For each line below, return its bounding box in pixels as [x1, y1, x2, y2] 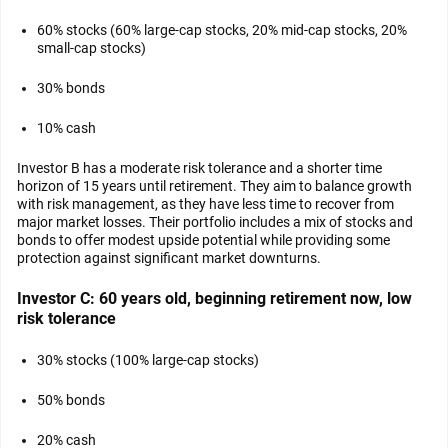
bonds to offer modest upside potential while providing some [17, 232, 390, 248]
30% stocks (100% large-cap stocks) [37, 352, 259, 368]
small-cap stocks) [37, 40, 146, 56]
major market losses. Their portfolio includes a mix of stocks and [17, 214, 413, 230]
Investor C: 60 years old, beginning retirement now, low [17, 289, 412, 308]
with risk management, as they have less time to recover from [17, 196, 394, 212]
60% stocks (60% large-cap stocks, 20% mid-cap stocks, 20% [37, 22, 407, 38]
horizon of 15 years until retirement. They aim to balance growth [17, 178, 412, 194]
